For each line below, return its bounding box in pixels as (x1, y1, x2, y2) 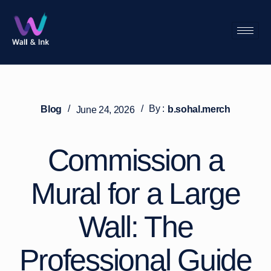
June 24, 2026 (76, 104, 135, 115)
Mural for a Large (31, 177, 240, 211)
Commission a (47, 143, 224, 178)
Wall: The (78, 210, 193, 244)
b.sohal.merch (167, 103, 230, 114)
